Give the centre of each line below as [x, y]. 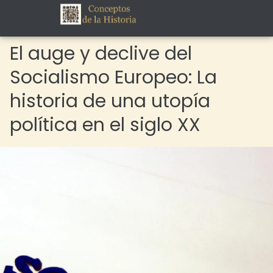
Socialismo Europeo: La [113, 77]
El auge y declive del [101, 54]
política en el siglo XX [105, 125]
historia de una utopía [110, 101]
